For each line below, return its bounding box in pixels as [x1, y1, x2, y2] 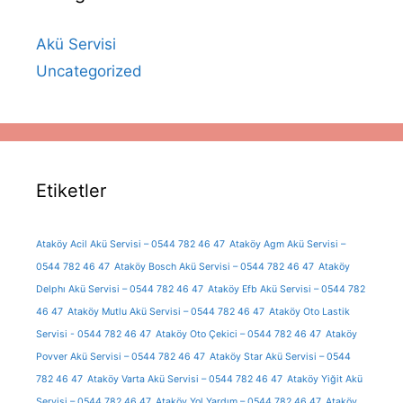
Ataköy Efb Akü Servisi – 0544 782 [208, 283, 365, 296]
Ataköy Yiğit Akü [287, 373, 363, 386]
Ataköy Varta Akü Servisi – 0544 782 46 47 [87, 373, 282, 386]
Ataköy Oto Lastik [269, 306, 350, 318]
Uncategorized [36, 62, 142, 81]
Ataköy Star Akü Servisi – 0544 [210, 351, 351, 363]
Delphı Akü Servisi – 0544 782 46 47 [36, 283, 203, 296]
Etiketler [36, 180, 106, 202]
